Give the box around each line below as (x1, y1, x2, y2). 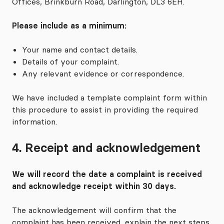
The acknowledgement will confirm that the (12, 205, 176, 215)
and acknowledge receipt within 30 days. (12, 181, 176, 191)
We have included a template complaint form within (12, 92, 207, 102)
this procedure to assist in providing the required (12, 104, 198, 114)
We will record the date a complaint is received (12, 169, 202, 179)
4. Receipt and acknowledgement (12, 140, 200, 155)
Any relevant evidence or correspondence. (22, 68, 184, 78)
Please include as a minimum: (12, 20, 126, 30)
